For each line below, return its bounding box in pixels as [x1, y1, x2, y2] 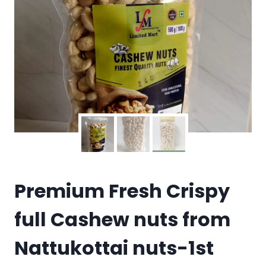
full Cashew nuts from [14, 206, 230, 233]
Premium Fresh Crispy [14, 178, 230, 205]
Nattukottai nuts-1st [14, 235, 214, 262]
